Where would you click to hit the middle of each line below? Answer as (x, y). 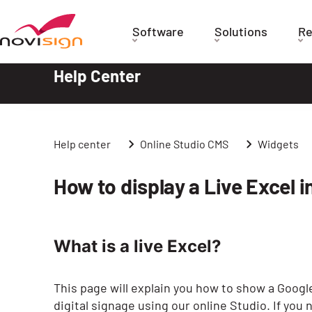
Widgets (278, 143)
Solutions (241, 31)
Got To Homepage (120, 22)
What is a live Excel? (137, 246)
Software (158, 31)
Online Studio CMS (184, 143)
